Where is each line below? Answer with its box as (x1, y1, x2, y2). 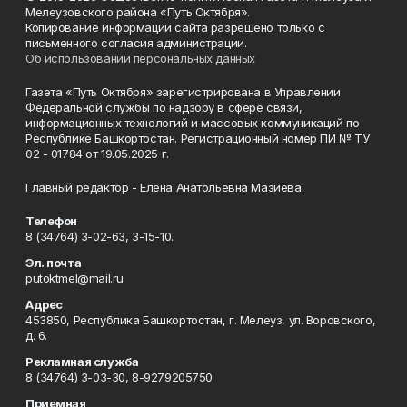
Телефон (25, 213, 78, 228)
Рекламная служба (25, 354, 139, 369)
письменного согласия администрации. (25, 35, 247, 50)
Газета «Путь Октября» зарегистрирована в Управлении (25, 84, 341, 99)
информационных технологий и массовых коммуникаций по (25, 115, 360, 130)
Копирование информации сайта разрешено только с (25, 20, 325, 35)
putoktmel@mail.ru (25, 271, 124, 285)
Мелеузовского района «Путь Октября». (25, 5, 250, 19)
